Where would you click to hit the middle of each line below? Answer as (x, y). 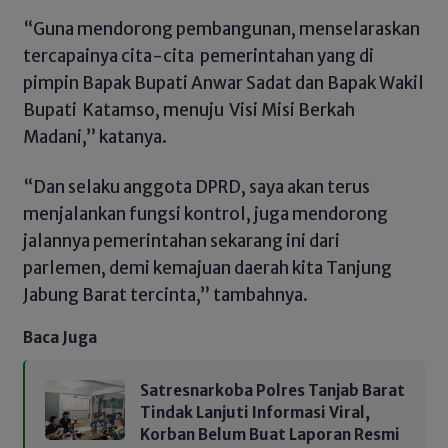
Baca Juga (60, 338)
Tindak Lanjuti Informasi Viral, (255, 413)
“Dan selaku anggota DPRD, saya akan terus (196, 186)
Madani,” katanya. (95, 137)
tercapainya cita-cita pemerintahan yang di (198, 56)
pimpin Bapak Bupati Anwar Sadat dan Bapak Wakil (223, 83)
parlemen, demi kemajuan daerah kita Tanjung (207, 267)
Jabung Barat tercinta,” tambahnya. (165, 294)
